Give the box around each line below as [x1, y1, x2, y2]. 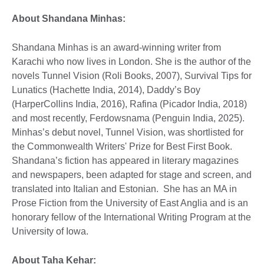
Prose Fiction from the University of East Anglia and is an [12, 198, 248, 209]
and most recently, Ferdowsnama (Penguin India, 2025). [12, 113, 245, 124]
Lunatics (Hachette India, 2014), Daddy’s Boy [12, 85, 200, 95]
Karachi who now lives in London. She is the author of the [12, 57, 251, 67]
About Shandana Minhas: [12, 14, 126, 24]
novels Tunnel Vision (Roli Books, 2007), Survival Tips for [12, 71, 252, 81]
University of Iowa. [12, 226, 91, 237]
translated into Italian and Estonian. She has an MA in [12, 184, 237, 194]
